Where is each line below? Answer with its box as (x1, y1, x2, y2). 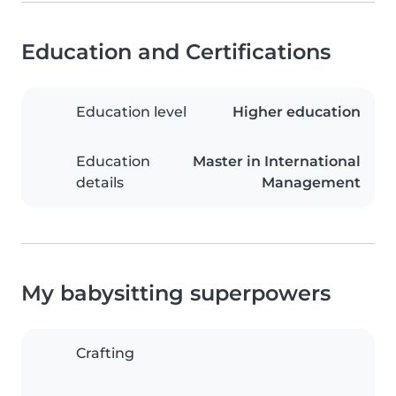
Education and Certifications (21, 39, 331, 65)
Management (262, 174, 361, 192)
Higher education (232, 103, 361, 121)
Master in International (193, 153, 361, 171)
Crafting (76, 345, 134, 362)
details (76, 174, 124, 192)
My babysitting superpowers (21, 280, 331, 307)
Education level (76, 103, 187, 121)
